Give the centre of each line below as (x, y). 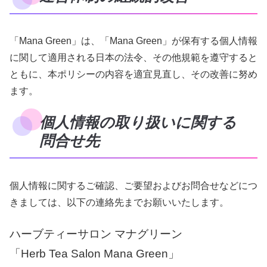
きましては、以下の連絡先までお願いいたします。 (119, 202)
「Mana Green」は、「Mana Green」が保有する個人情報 (133, 41)
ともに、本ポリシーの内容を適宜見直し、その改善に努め (133, 74)
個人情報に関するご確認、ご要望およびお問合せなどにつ (133, 185)
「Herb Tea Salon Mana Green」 (94, 254)
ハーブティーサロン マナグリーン (96, 234)
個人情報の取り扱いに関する (138, 122)
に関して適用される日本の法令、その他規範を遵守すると (133, 58)
